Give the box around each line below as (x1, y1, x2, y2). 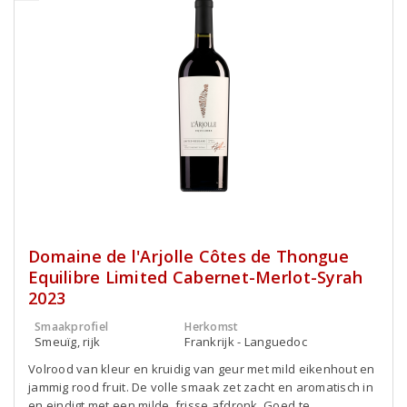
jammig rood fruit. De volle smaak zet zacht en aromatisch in (28, 379, 373, 395)
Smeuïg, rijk (35, 333, 101, 350)
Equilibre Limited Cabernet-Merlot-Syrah (28, 266, 363, 288)
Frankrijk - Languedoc (184, 333, 308, 350)
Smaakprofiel (35, 319, 109, 334)
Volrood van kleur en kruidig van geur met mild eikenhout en (28, 361, 375, 377)
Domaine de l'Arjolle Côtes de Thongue (28, 245, 349, 267)
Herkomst (184, 319, 239, 334)
